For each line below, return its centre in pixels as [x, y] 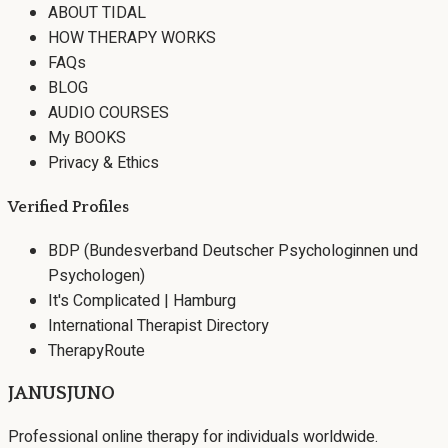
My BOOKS [87, 137]
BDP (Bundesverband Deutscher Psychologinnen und [233, 250]
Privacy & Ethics [103, 162]
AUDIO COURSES [108, 112]
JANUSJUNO [61, 394]
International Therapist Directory [158, 325]
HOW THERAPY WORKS [132, 37]
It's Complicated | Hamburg [142, 300]
